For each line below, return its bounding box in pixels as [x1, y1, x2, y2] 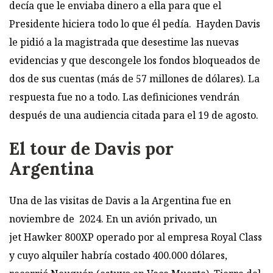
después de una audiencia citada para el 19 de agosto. [9, 108, 258, 122]
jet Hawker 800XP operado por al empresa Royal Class [9, 230, 262, 244]
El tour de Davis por [9, 137, 174, 160]
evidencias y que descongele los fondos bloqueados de [9, 54, 260, 68]
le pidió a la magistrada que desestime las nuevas [9, 35, 239, 49]
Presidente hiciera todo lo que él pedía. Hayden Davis [9, 17, 260, 31]
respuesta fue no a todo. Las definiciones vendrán [9, 90, 239, 104]
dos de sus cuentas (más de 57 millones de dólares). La [9, 72, 260, 86]
